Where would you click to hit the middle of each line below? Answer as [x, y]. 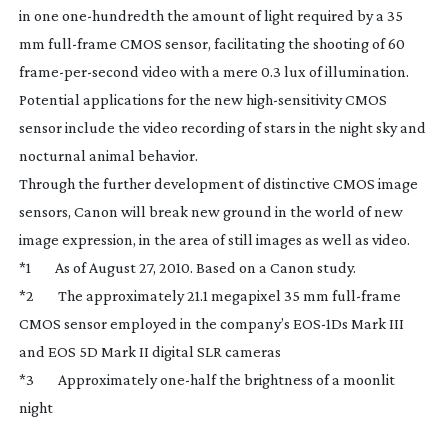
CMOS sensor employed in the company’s [155, 323]
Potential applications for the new [132, 99]
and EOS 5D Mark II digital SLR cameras [149, 351]
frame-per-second [78, 71]
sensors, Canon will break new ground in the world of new [210, 211]
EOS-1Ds [320, 323]
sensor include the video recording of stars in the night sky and [222, 127]
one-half [187, 379]
